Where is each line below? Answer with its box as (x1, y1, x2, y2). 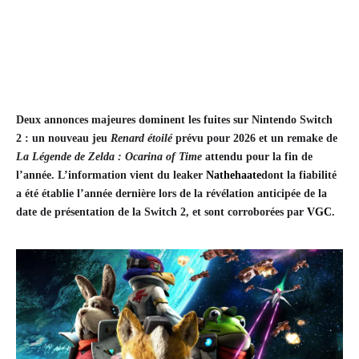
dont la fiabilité (261, 169, 337, 182)
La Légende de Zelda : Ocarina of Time (16, 151, 202, 163)
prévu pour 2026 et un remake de (172, 132, 337, 145)
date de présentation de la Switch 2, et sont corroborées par (16, 206, 307, 219)
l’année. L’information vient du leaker (16, 169, 206, 182)
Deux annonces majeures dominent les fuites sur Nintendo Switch (16, 114, 333, 127)
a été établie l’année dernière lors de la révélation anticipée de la (16, 188, 327, 200)
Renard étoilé (111, 132, 172, 145)
